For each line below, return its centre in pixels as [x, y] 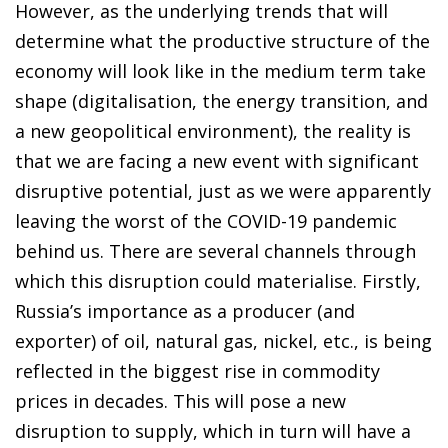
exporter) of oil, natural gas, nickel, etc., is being [223, 340]
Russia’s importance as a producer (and [185, 310]
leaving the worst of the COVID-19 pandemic [206, 220]
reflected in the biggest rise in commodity [197, 370]
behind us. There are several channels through [215, 250]
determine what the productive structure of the [222, 40]
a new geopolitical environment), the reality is [213, 130]
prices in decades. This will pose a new [180, 400]
